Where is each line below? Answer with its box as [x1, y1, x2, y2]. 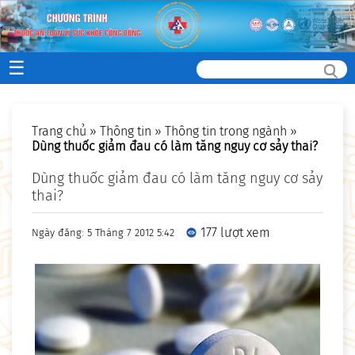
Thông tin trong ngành [165, 124, 287, 139]
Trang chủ [32, 124, 86, 139]
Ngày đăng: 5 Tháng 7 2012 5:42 [32, 227, 174, 239]
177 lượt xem [200, 225, 270, 241]
